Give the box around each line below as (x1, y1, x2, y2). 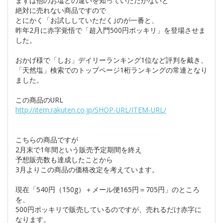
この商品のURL (15, 95, 63, 105)
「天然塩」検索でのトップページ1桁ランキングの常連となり (15, 65, 208, 75)
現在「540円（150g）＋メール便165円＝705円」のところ (15, 185, 200, 194)
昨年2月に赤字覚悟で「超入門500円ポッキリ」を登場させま (15, 25, 206, 35)
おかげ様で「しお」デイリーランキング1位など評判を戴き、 (15, 55, 208, 65)
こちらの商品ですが (15, 135, 78, 144)
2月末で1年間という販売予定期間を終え (15, 145, 142, 154)
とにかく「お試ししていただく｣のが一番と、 (15, 15, 158, 25)
